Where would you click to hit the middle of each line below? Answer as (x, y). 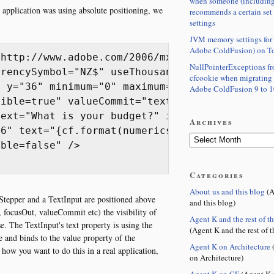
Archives (211, 121)
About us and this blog (227, 191)
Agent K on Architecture (230, 246)
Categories (217, 174)
